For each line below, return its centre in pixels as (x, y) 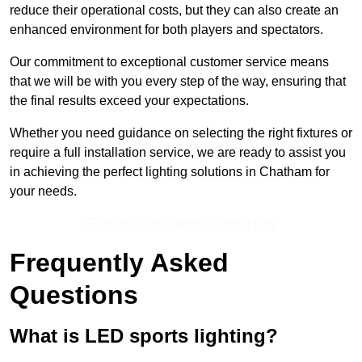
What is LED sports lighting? (144, 336)
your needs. (43, 192)
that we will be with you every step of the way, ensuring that (178, 82)
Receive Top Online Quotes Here (181, 224)
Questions (74, 295)
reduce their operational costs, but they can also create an (174, 11)
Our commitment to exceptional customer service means (169, 62)
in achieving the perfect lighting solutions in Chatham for (170, 172)
